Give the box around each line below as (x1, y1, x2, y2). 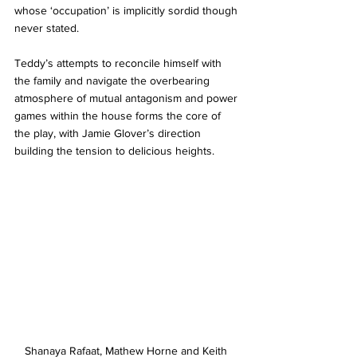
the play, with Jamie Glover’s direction (14, 127, 204, 140)
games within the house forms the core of (14, 109, 224, 123)
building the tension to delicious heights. (14, 144, 218, 158)
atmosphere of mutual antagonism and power (14, 92, 241, 105)
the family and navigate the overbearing (14, 74, 213, 88)
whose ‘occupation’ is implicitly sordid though (14, 4, 241, 18)
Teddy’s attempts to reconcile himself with (14, 57, 225, 70)
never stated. (14, 22, 82, 35)
